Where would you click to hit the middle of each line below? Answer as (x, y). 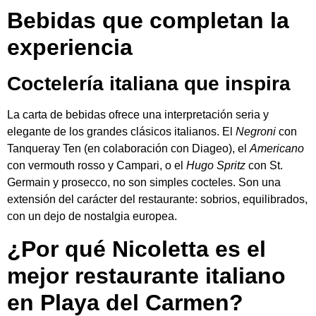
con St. (264, 166)
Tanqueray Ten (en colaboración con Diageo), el (128, 149)
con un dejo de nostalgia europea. (92, 217)
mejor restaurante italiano (146, 275)
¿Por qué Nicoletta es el (136, 249)
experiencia (70, 48)
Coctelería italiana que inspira (149, 84)
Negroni (256, 132)
